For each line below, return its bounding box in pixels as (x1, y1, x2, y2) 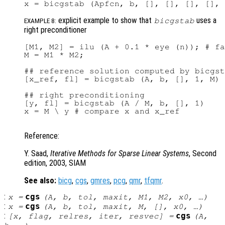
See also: (24, 176, 56, 186)
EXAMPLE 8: (24, 17, 56, 25)
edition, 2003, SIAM (24, 158, 86, 168)
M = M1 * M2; (24, 51, 84, 59)
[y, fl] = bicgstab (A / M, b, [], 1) (24, 99, 205, 107)
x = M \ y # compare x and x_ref (24, 107, 180, 116)
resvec (128, 212, 159, 220)
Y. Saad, (24, 149, 50, 159)
